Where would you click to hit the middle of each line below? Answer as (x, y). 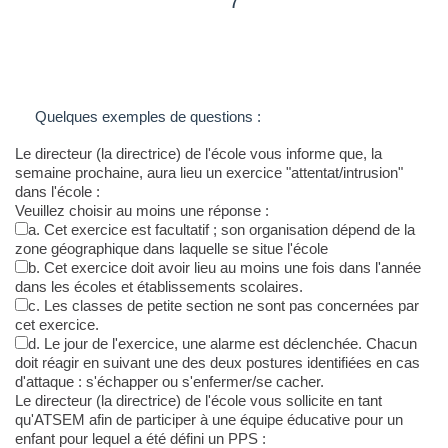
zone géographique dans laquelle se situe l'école (171, 249)
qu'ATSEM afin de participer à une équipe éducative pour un (209, 420)
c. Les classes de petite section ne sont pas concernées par (223, 306)
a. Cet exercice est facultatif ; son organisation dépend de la (221, 230)
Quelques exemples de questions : (148, 117)
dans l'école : (57, 192)
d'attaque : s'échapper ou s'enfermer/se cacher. (169, 382)
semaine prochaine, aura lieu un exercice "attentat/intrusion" (209, 173)
